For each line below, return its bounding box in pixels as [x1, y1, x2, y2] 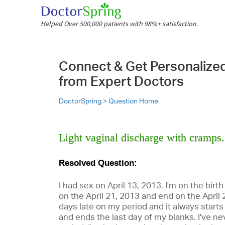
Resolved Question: [59, 158, 137, 168]
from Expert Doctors [59, 73, 184, 89]
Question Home [108, 97, 158, 105]
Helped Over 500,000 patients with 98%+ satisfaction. [41, 19, 198, 28]
